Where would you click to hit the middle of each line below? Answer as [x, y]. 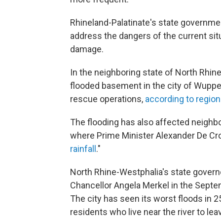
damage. [87, 49]
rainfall [83, 149]
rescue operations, [107, 99]
